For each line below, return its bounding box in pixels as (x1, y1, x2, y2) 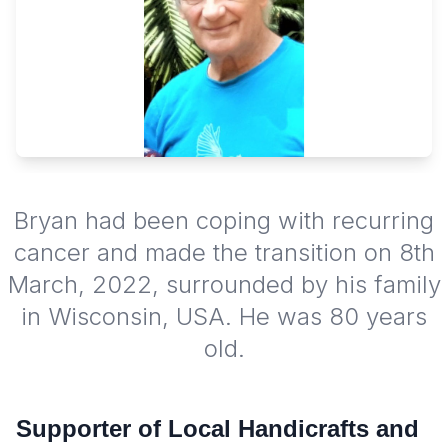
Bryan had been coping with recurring (14, 206, 434, 236)
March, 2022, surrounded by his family (7, 270, 441, 300)
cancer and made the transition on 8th (13, 238, 435, 268)
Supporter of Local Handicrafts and (16, 415, 419, 443)
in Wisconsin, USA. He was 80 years (21, 302, 427, 332)
